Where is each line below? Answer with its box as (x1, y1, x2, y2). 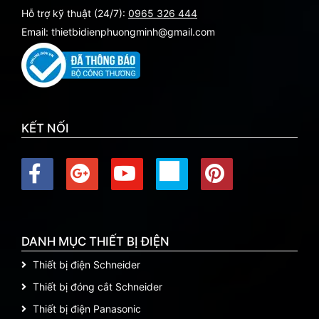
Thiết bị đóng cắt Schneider (33, 280, 162, 293)
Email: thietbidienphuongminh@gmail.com (21, 25, 215, 38)
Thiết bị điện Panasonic (33, 302, 141, 315)
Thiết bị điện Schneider (33, 258, 140, 271)
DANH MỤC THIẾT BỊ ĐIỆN (21, 234, 169, 249)
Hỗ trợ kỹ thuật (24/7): (21, 6, 128, 19)
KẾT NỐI (21, 120, 69, 135)
